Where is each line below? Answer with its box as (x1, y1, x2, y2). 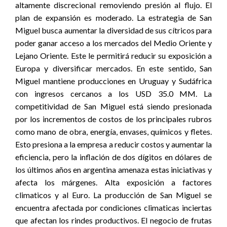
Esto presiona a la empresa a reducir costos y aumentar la (15, 139, 212, 149)
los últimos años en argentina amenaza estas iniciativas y (15, 165, 212, 174)
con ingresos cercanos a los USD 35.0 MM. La (15, 89, 212, 98)
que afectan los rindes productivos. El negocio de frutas (15, 215, 212, 225)
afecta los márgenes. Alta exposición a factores (15, 177, 212, 187)
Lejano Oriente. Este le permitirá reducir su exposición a (15, 51, 212, 60)
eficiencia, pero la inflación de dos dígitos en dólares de (15, 152, 212, 162)
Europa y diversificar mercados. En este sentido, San (15, 63, 212, 73)
